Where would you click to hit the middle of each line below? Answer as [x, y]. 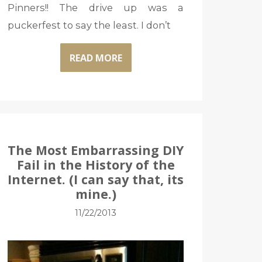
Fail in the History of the [96, 165]
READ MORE [96, 58]
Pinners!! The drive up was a [96, 8]
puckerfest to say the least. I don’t [89, 25]
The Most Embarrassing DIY [96, 150]
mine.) [96, 194]
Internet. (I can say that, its [96, 179]
